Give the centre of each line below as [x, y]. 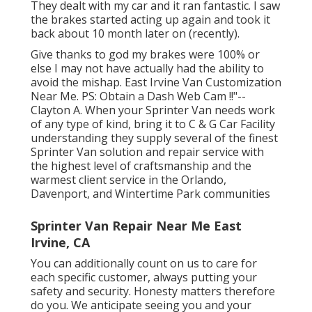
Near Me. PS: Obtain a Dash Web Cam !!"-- [138, 96]
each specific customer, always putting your [144, 278]
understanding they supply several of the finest [154, 138]
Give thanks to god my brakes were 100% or [145, 55]
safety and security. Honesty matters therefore [153, 291]
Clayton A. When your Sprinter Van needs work [153, 110]
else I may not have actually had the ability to [147, 69]
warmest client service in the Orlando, [128, 180]
